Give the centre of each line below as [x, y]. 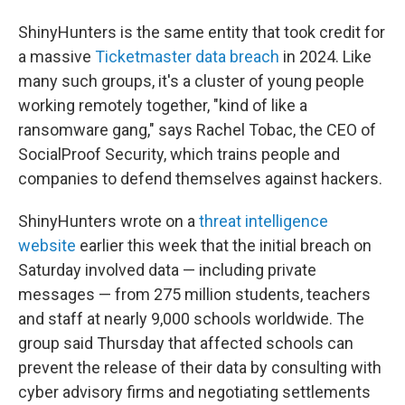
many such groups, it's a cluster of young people [191, 81]
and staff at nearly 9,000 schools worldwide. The [191, 319]
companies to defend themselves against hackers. [200, 179]
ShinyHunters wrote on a [108, 221]
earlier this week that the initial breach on [224, 245]
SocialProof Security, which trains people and [179, 154]
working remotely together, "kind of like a [163, 105]
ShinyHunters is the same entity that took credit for [202, 32]
